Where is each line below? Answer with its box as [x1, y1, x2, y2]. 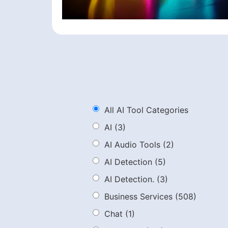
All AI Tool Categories [104, 104, 188, 115]
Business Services [104, 191, 173, 202]
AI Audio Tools [104, 139, 160, 150]
